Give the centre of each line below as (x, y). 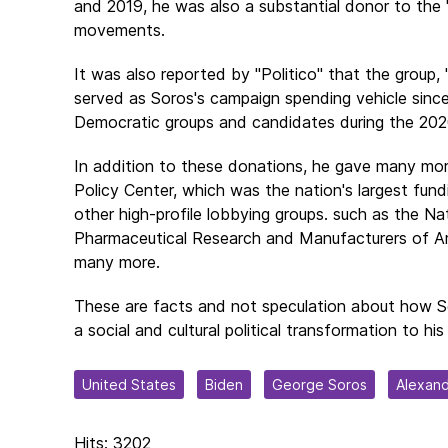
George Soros (319, 384)
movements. (119, 30)
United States (129, 384)
